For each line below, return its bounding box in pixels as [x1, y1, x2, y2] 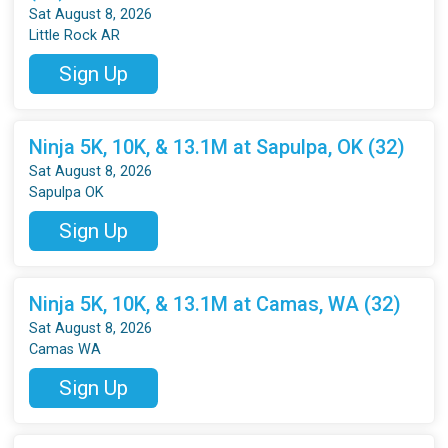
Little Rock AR [29, 26, 121, 44]
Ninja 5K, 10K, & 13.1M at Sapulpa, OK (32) [29, 134, 406, 159]
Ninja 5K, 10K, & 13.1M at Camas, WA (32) [29, 291, 402, 316]
